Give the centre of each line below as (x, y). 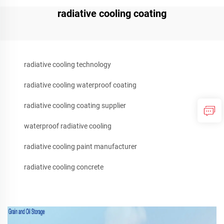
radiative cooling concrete (64, 167)
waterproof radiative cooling (68, 126)
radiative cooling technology (67, 64)
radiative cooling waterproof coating (80, 85)
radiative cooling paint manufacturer (80, 146)
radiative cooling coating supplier (75, 105)
